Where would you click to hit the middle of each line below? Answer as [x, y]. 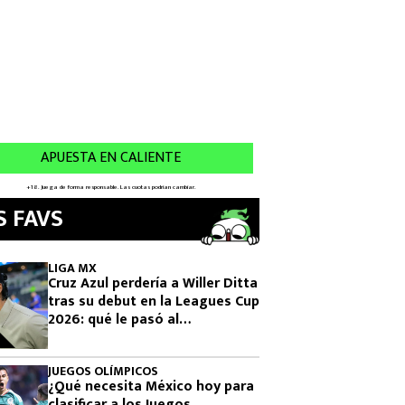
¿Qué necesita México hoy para [151, 386]
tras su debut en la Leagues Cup [154, 301]
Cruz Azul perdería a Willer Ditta [153, 283]
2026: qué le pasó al [113, 320]
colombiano [87, 338]
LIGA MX [72, 268]
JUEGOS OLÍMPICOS [103, 371]
